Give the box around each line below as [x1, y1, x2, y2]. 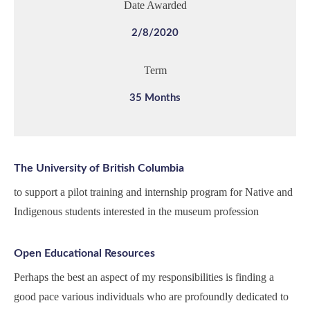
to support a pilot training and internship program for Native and [14, 186, 293, 199]
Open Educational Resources [14, 248, 155, 259]
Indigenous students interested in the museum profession [14, 206, 259, 218]
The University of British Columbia [14, 163, 184, 174]
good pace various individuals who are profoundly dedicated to [14, 291, 289, 303]
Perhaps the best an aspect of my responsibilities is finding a [14, 271, 274, 284]
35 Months [129, 93, 181, 104]
